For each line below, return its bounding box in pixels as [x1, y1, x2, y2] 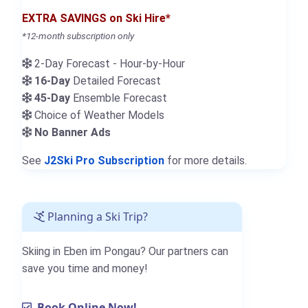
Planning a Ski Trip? [45, 208, 148, 224]
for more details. [164, 153, 247, 167]
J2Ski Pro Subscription [44, 153, 164, 167]
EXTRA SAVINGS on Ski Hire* [22, 11, 170, 25]
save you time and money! [22, 261, 148, 275]
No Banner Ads [34, 125, 111, 139]
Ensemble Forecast [70, 91, 167, 104]
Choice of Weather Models [32, 108, 164, 122]
